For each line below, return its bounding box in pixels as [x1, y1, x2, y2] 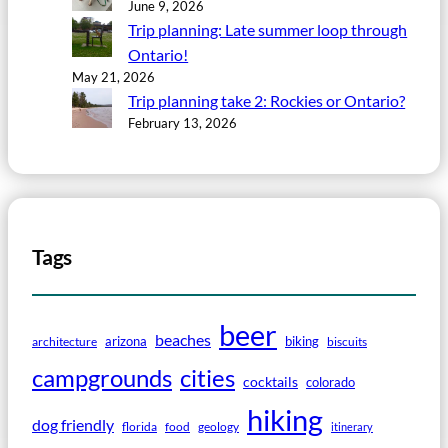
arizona [105, 332, 147, 349]
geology [198, 418, 239, 434]
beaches [155, 329, 211, 349]
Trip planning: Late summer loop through [128, 19, 408, 39]
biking [285, 332, 319, 349]
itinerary [331, 419, 373, 433]
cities [180, 362, 235, 392]
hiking [247, 401, 323, 437]
